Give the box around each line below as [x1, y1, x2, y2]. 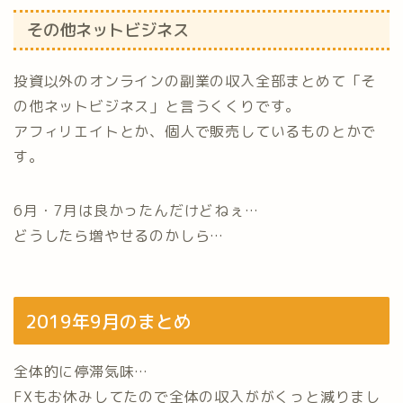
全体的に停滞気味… [13, 361, 149, 381]
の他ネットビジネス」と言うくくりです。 [13, 95, 301, 116]
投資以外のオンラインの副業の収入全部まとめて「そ [13, 70, 377, 91]
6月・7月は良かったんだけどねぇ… [13, 200, 259, 220]
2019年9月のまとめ [25, 308, 192, 334]
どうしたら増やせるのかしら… [13, 225, 225, 246]
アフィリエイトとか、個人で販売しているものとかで [13, 121, 377, 141]
